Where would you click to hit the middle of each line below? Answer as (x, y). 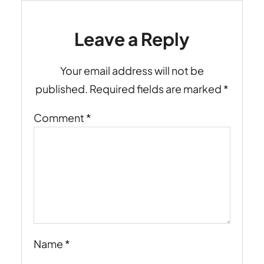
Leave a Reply (132, 39)
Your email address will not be (132, 70)
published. (62, 88)
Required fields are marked (156, 88)
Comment (60, 117)
